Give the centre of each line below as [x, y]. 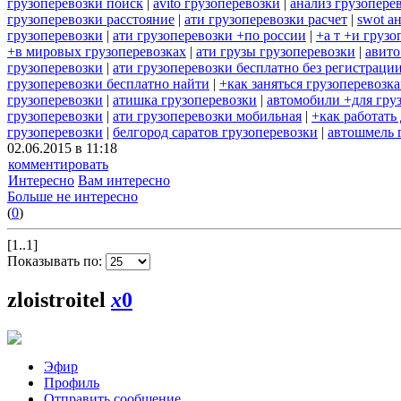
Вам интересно [124, 181]
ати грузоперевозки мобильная [207, 116]
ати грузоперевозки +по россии [209, 36]
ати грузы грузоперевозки [276, 52]
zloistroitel [59, 300]
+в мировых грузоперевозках [97, 52]
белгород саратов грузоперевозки [215, 132]
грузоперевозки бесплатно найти [108, 84]
